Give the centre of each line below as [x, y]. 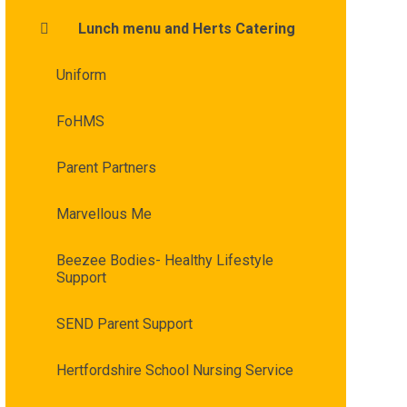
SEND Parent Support [124, 323]
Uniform [81, 74]
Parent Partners [106, 167]
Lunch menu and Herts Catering [186, 28]
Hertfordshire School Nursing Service [174, 370]
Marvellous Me [104, 213]
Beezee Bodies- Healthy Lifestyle [164, 260]
